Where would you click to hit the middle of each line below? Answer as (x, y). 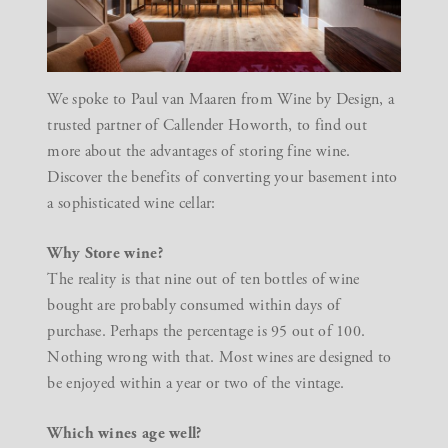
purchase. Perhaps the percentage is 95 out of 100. (206, 332)
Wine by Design (328, 100)
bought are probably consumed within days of (194, 306)
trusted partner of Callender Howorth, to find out (207, 126)
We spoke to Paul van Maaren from (162, 100)
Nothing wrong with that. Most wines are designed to (219, 358)
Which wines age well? (124, 434)
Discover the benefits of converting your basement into (222, 178)
